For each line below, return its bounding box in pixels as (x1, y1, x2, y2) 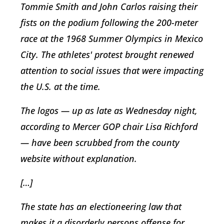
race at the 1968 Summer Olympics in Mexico (20, 32, 203, 45)
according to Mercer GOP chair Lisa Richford (20, 120, 197, 133)
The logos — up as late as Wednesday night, (20, 104, 197, 117)
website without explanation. (20, 152, 137, 165)
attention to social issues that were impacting (20, 64, 203, 77)
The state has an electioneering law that (20, 200, 181, 213)
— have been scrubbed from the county (20, 136, 179, 149)
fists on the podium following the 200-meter (20, 16, 198, 29)
